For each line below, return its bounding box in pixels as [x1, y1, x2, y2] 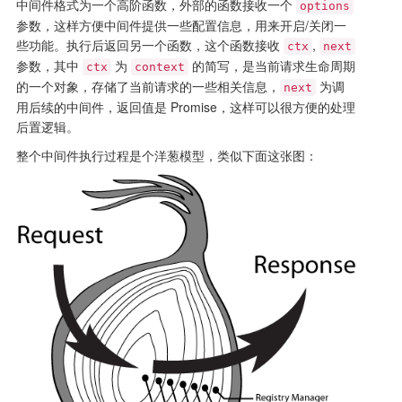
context [134, 60, 185, 74]
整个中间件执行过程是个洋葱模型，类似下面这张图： [15, 146, 318, 164]
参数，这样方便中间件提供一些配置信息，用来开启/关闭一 [15, 16, 346, 34]
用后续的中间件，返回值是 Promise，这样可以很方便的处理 [15, 98, 355, 116]
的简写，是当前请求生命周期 [188, 57, 355, 74]
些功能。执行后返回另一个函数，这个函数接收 [15, 36, 284, 54]
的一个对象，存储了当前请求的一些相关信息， [15, 77, 280, 95]
